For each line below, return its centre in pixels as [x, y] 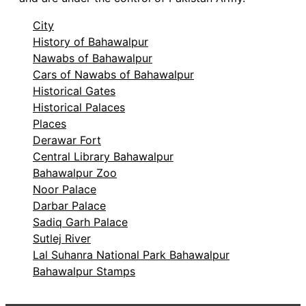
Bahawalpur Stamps [84, 272]
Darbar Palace [69, 206]
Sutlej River [62, 239]
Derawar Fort [67, 140]
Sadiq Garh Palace [80, 222]
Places [50, 124]
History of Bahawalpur [91, 42]
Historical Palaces [79, 108]
